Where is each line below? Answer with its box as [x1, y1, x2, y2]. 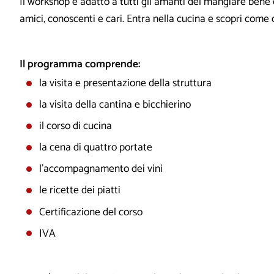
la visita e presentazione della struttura [39, 75, 212, 93]
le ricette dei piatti [39, 182, 120, 200]
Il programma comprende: [20, 55, 140, 73]
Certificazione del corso [39, 203, 143, 221]
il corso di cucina [39, 117, 112, 136]
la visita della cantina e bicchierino [39, 96, 191, 114]
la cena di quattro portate [39, 139, 152, 157]
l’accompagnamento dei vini [39, 160, 163, 179]
